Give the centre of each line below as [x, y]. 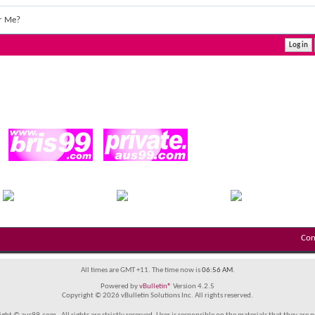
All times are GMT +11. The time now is [141, 270]
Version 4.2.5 [193, 287]
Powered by [120, 287]
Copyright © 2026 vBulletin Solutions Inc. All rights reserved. [157, 296]
